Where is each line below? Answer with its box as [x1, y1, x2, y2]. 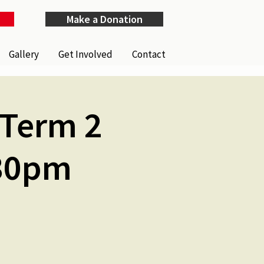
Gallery [9, 48, 39, 61]
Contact [132, 48, 166, 61]
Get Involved [58, 48, 113, 61]
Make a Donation [66, 12, 143, 26]
